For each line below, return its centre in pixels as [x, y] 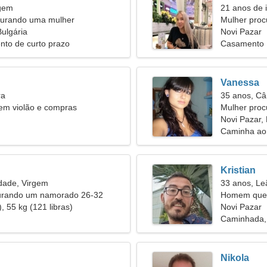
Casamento [242, 44]
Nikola [235, 258]
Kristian [238, 170]
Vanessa [240, 83]
